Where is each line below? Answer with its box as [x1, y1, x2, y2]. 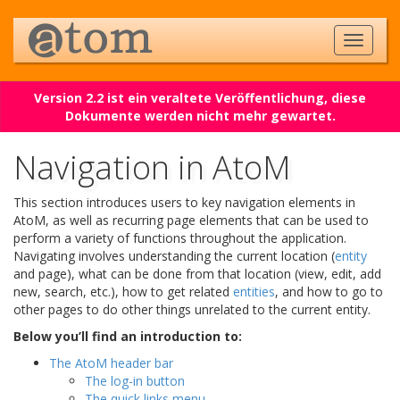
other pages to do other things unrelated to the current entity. [13, 301, 371, 318]
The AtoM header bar [49, 354, 173, 371]
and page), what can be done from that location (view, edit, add [13, 265, 381, 282]
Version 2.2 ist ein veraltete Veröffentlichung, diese [34, 89, 366, 106]
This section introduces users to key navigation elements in [13, 194, 355, 211]
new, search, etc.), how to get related [13, 283, 233, 300]
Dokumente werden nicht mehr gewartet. [64, 107, 336, 124]
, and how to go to [275, 283, 383, 300]
